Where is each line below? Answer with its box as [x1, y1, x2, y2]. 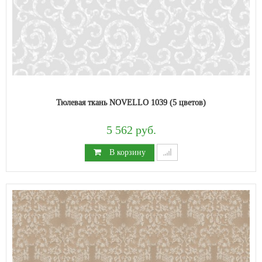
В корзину [106, 147, 146, 157]
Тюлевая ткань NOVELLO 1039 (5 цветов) [56, 97, 206, 107]
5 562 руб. [106, 123, 156, 137]
